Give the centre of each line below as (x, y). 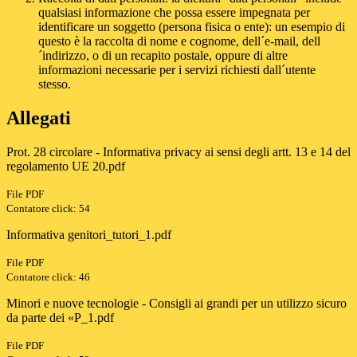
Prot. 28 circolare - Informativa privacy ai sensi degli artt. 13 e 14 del (178, 152)
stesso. (55, 84)
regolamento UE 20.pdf (66, 167)
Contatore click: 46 (48, 277)
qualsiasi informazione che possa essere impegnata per (174, 13)
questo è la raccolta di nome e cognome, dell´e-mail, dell (179, 41)
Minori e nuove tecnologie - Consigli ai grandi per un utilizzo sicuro (177, 304)
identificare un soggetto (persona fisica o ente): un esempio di (192, 27)
